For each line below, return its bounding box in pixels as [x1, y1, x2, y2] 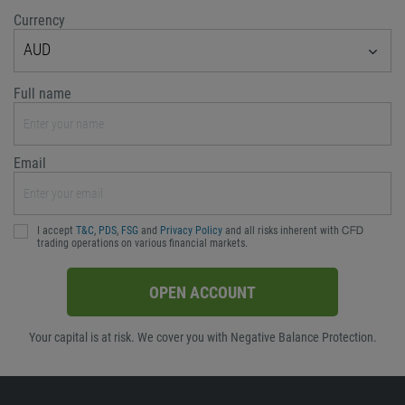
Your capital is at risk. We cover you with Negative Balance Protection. [28, 330, 377, 344]
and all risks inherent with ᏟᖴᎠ [222, 224, 363, 237]
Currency [14, 12, 65, 29]
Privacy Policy [160, 224, 222, 237]
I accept [37, 224, 76, 237]
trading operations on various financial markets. [37, 237, 248, 250]
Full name [14, 85, 71, 102]
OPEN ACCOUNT [149, 282, 256, 302]
